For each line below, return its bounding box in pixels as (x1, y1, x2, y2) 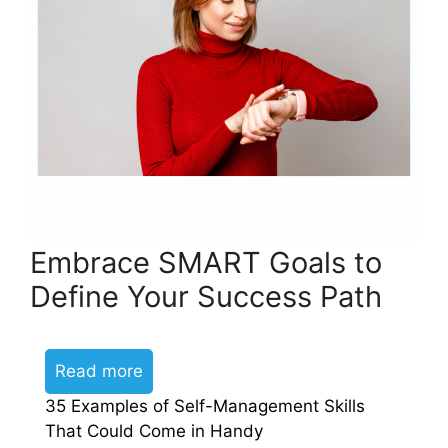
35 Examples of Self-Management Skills (45, 395, 365, 416)
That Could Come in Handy (45, 420, 263, 441)
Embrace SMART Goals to (30, 244, 382, 280)
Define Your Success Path (30, 278, 382, 314)
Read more (55, 360, 143, 381)
